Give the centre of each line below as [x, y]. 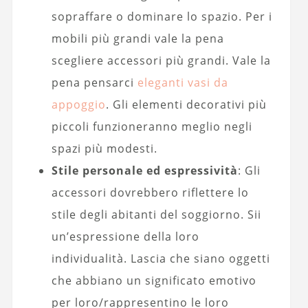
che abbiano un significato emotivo [154, 280]
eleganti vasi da [183, 82]
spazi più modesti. [104, 148]
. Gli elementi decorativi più [186, 104]
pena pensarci [94, 82]
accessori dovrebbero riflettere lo [150, 192]
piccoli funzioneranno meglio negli [152, 126]
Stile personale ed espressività [144, 170]
